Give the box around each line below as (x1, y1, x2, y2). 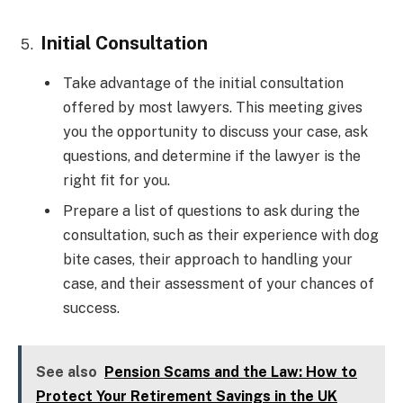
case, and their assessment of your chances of (63, 274, 374, 292)
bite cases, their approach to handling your (63, 250, 353, 268)
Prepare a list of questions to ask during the (63, 201, 360, 219)
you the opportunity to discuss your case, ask (63, 122, 368, 140)
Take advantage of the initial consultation (63, 74, 344, 92)
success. (63, 299, 120, 317)
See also (36, 363, 97, 381)
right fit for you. (63, 171, 170, 189)
